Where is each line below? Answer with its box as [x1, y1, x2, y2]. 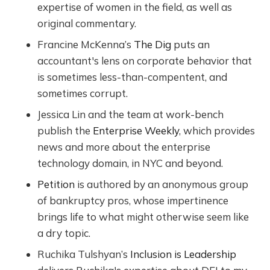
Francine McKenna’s [37, 37, 134, 51]
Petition [37, 177, 75, 190]
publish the [37, 124, 93, 137]
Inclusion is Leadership [130, 247, 237, 260]
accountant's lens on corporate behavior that [37, 54, 253, 67]
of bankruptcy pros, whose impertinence [37, 193, 229, 207]
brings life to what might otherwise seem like [37, 210, 250, 223]
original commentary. [37, 16, 137, 30]
